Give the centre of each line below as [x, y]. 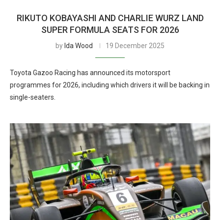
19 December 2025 [135, 46]
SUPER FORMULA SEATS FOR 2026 [110, 30]
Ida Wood [79, 46]
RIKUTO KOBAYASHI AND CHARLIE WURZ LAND [110, 18]
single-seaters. [33, 97]
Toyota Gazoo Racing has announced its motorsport [90, 73]
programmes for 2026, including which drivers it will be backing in [110, 85]
